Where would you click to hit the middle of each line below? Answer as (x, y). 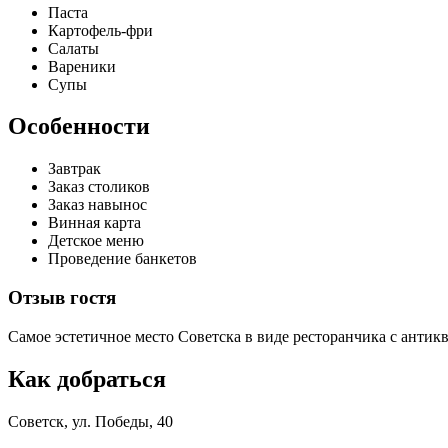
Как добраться (87, 378)
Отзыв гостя (62, 298)
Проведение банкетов (122, 259)
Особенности (79, 126)
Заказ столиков (99, 187)
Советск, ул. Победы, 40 (90, 421)
